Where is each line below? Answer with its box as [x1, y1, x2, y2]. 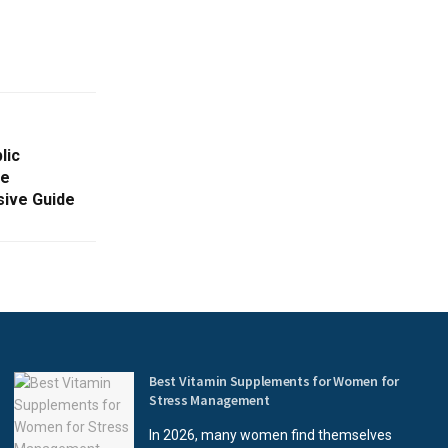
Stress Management [149, 391, 270, 410]
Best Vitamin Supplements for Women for [149, 372, 399, 391]
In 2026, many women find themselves [149, 427, 393, 444]
